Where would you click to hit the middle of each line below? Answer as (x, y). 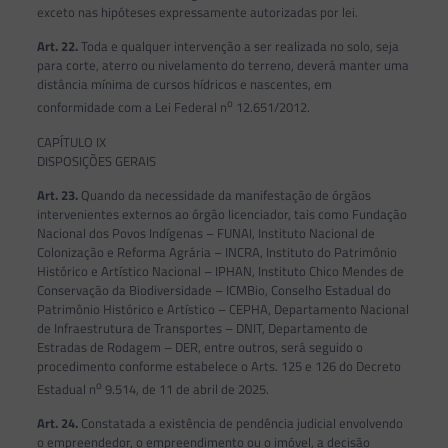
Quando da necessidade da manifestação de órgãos (224, 194)
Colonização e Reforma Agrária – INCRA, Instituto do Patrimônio (216, 251)
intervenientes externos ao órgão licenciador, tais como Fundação (221, 213)
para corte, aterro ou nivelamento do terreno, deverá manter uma (222, 65)
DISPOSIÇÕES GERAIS (96, 160)
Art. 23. (57, 194)
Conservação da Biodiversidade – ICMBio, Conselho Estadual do (213, 289)
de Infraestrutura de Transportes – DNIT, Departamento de (202, 327)
